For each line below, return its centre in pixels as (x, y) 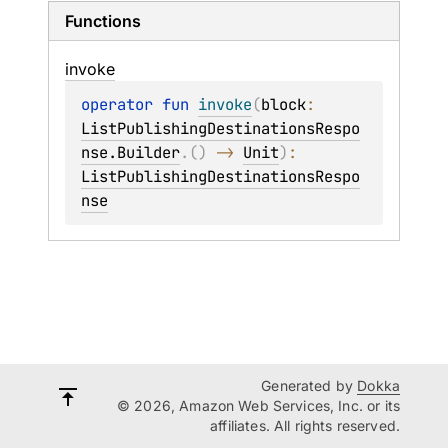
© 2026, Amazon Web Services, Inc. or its (258, 405)
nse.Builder (130, 152)
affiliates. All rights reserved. (305, 425)
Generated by (309, 385)
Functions (103, 21)
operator (121, 104)
